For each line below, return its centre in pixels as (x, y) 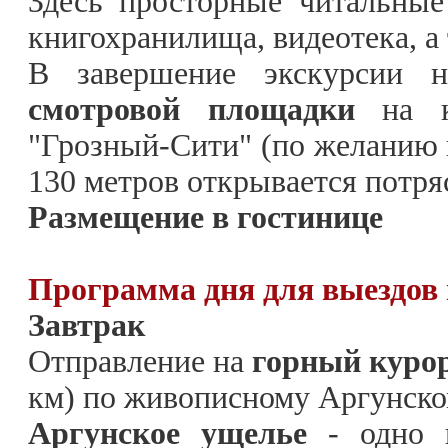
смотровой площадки (191, 109)
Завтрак (86, 325)
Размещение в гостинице (205, 217)
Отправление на (140, 361)
